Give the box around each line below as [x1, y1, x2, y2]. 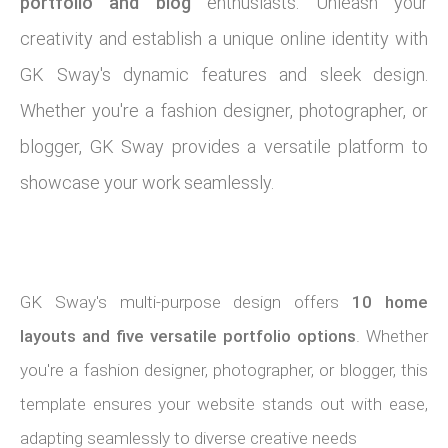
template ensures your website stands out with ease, [20, 394, 428, 414]
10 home [352, 292, 429, 312]
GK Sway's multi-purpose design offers [20, 292, 353, 312]
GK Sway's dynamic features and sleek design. [20, 64, 428, 85]
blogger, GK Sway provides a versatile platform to [20, 136, 428, 157]
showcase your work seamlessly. [20, 172, 274, 193]
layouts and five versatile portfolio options [20, 326, 356, 346]
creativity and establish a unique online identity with [20, 28, 428, 49]
